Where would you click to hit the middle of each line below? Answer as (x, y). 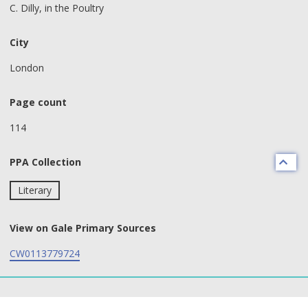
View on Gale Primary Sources (83, 228)
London (27, 67)
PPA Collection (45, 162)
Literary (35, 190)
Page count (38, 102)
